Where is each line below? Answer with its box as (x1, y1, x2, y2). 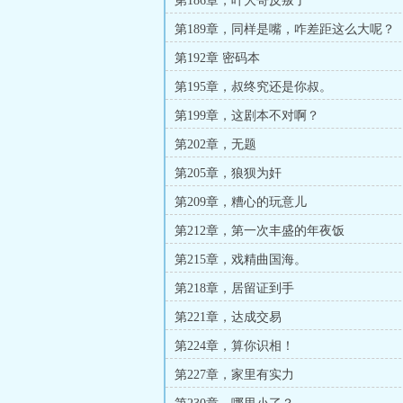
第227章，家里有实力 (175, 368, 294, 381)
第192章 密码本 (175, 51, 260, 65)
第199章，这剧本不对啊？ (175, 109, 319, 122)
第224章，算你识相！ (175, 339, 294, 353)
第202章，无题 (175, 138, 256, 151)
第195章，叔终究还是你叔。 (175, 80, 332, 94)
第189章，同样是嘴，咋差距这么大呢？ (175, 22, 395, 36)
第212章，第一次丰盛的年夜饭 (175, 224, 345, 237)
